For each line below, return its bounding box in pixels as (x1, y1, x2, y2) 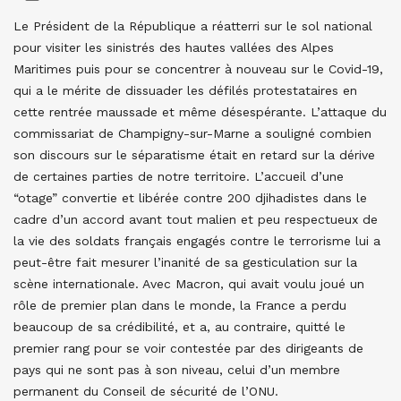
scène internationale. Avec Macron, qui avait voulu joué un (13, 277, 364, 292)
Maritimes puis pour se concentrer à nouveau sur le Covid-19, (13, 62, 383, 77)
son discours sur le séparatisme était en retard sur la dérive (13, 148, 375, 163)
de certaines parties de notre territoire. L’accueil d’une (13, 169, 344, 184)
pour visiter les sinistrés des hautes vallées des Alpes (13, 40, 334, 55)
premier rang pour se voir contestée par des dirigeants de (13, 341, 363, 356)
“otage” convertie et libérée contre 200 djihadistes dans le (13, 191, 367, 206)
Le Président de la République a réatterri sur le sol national (13, 19, 372, 34)
